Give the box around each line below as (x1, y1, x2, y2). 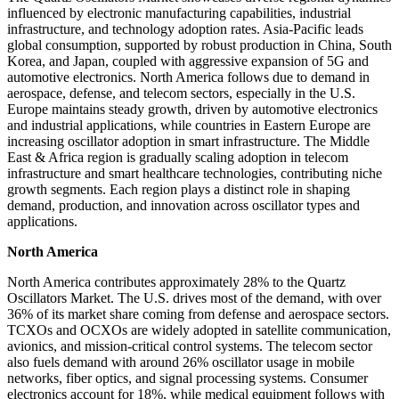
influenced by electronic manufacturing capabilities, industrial (7, 5, 351, 21)
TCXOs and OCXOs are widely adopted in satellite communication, (7, 322, 391, 338)
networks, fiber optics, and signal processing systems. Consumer (7, 370, 368, 387)
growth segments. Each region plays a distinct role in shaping (7, 182, 350, 198)
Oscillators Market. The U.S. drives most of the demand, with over (7, 290, 381, 306)
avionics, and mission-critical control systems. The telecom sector (7, 338, 372, 354)
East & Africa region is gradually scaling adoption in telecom (7, 150, 348, 166)
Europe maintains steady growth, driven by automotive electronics (7, 102, 378, 118)
